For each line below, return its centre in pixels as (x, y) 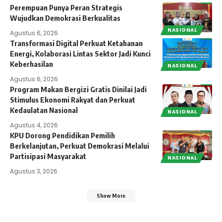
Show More (111, 196)
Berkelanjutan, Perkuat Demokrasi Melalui (80, 145)
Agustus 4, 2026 (34, 125)
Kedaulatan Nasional (44, 110)
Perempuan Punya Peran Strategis (66, 7)
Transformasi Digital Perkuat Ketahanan (76, 43)
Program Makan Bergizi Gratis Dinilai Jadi (78, 89)
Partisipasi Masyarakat (48, 156)
